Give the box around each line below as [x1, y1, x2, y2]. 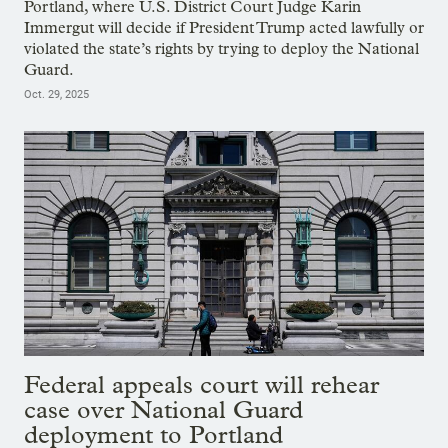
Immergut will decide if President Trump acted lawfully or [24, 18, 424, 38]
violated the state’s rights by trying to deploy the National [24, 39, 419, 59]
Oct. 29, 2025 [24, 88, 89, 102]
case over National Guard [24, 395, 303, 425]
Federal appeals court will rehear [24, 370, 379, 400]
